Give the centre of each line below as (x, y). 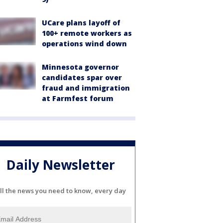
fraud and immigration (86, 88)
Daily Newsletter (61, 165)
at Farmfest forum (78, 98)
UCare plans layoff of (81, 23)
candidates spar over (82, 77)
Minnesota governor (80, 67)
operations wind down (84, 44)
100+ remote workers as (87, 33)
